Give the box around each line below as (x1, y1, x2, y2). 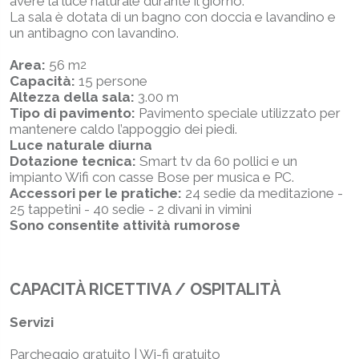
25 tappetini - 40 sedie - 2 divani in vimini (10, 201, 252, 217)
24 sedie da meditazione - (185, 185, 343, 201)
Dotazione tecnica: (10, 153, 139, 169)
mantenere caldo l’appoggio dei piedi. (10, 121, 237, 137)
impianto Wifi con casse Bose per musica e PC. (10, 169, 294, 185)
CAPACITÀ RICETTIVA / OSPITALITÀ (10, 280, 280, 299)
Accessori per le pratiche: (10, 185, 185, 201)
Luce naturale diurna (10, 137, 152, 153)
